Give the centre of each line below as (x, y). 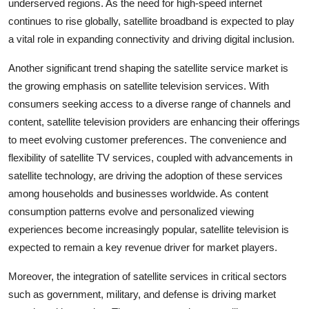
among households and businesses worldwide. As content (138, 193)
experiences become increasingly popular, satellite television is (149, 229)
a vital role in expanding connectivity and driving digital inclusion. (151, 39)
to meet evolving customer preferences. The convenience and (147, 139)
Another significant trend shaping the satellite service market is (148, 68)
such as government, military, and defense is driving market (142, 294)
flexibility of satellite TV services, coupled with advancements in (150, 157)
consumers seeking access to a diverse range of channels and (149, 103)
